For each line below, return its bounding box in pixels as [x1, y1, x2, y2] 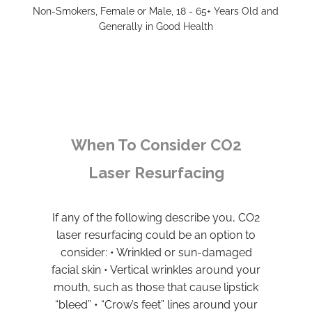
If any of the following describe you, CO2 [52, 211, 260, 224]
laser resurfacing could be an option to [56, 228, 256, 242]
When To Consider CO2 [70, 136, 242, 154]
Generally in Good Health [98, 21, 213, 32]
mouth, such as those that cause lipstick [54, 281, 258, 294]
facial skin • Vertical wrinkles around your [52, 263, 260, 276]
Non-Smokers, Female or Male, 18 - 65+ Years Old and [33, 6, 279, 17]
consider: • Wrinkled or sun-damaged [60, 246, 252, 259]
